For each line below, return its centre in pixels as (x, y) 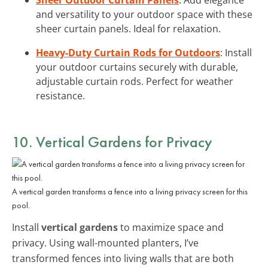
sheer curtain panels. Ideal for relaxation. (128, 28)
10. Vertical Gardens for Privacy (112, 141)
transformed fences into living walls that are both (123, 258)
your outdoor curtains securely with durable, (137, 67)
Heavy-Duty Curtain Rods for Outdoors (128, 52)
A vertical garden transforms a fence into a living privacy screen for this (130, 191)
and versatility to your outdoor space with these (144, 14)
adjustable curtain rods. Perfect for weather (135, 81)
